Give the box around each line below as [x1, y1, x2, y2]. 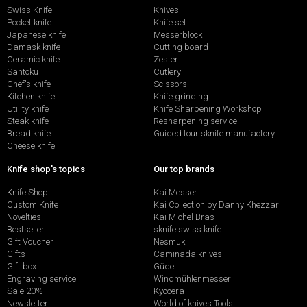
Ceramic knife [7, 54, 60, 65]
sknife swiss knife [153, 223, 221, 234]
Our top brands [153, 163, 214, 174]
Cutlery [153, 66, 181, 77]
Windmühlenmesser [153, 273, 231, 284]
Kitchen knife [7, 91, 55, 102]
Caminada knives [153, 248, 222, 259]
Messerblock [153, 29, 202, 40]
